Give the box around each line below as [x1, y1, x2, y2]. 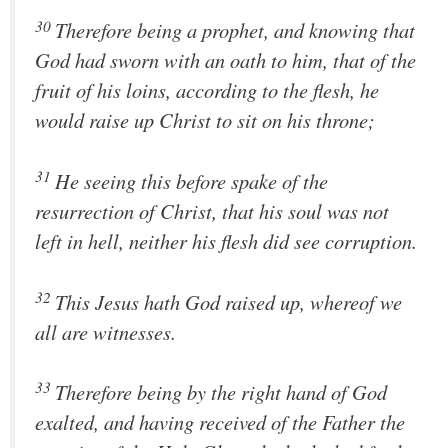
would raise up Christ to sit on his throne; [35, 106, 375, 135]
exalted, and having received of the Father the [35, 408, 405, 437]
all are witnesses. [35, 317, 176, 346]
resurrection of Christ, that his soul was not [35, 196, 389, 225]
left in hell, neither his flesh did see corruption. [35, 226, 417, 255]
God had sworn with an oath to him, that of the [35, 46, 416, 75]
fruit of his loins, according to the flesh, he [35, 76, 379, 105]
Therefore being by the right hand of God [55, 378, 387, 407]
